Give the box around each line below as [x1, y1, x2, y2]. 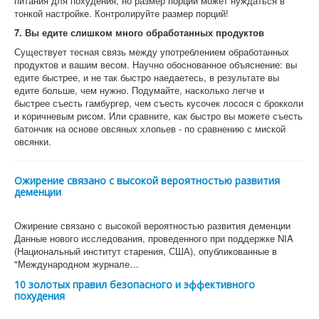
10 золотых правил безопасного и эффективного [14, 278, 255, 291]
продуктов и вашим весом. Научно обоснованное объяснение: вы [14, 58, 297, 71]
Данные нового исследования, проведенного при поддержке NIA [14, 231, 293, 245]
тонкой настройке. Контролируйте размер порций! [14, 6, 229, 20]
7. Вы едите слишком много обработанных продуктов [14, 26, 264, 39]
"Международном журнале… [14, 257, 139, 271]
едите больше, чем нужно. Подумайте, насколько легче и [14, 83, 264, 97]
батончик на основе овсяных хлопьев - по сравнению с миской [14, 122, 286, 135]
